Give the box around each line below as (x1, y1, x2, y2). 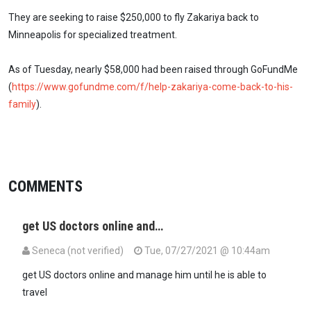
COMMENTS (8, 177, 83, 196)
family (8, 99, 36, 110)
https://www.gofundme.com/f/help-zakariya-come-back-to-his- (12, 81, 293, 93)
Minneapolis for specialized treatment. (8, 28, 177, 40)
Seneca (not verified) (32, 245, 124, 257)
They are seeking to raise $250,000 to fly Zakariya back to (8, 11, 259, 23)
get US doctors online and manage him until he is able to (22, 269, 267, 281)
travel (22, 287, 47, 299)
